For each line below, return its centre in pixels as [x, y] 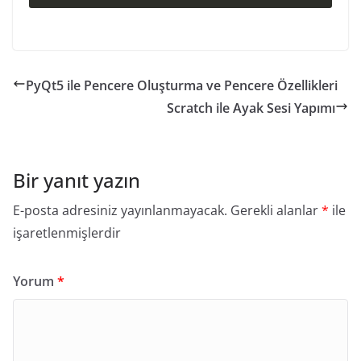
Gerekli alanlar [276, 211]
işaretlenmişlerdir [67, 233]
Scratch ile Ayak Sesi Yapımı [251, 108]
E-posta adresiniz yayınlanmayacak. [120, 211]
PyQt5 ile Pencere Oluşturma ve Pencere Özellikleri [182, 86]
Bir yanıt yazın [77, 180]
